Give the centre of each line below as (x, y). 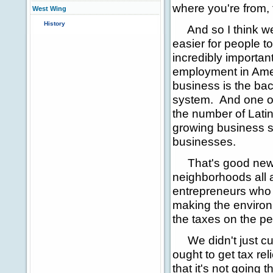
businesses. (204, 141)
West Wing (49, 9)
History (55, 23)
